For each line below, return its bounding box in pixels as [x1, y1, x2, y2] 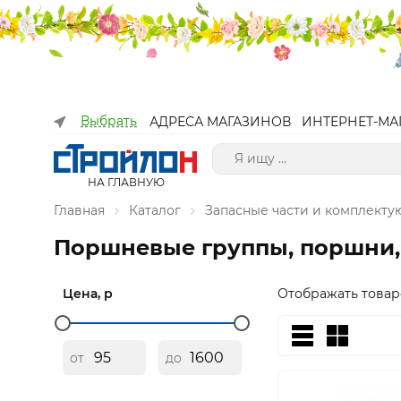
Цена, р [63, 286, 113, 302]
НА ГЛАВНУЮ [87, 175, 165, 189]
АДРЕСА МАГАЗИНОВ [149, 114, 291, 130]
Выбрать [81, 113, 137, 129]
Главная [54, 202, 105, 218]
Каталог [129, 202, 181, 218]
